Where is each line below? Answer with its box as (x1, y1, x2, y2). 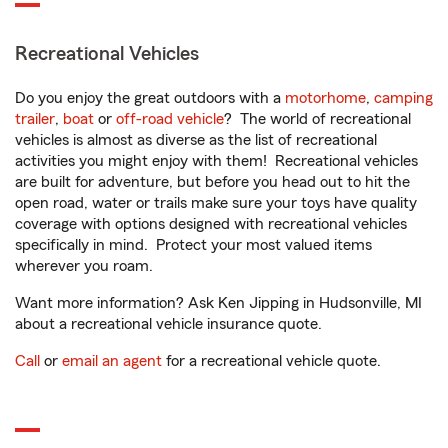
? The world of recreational (224, 111, 411, 127)
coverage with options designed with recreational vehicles (15, 216, 407, 232)
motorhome (285, 90, 366, 106)
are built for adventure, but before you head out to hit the (15, 174, 410, 190)
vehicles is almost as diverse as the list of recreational (15, 132, 377, 148)
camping (374, 90, 433, 106)
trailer (15, 111, 55, 127)
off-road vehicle (116, 111, 224, 127)
